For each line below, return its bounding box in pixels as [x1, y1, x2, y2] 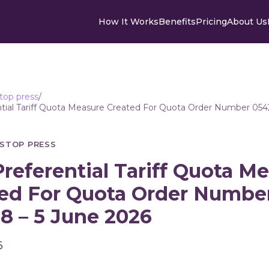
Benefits [158, 16, 196, 27]
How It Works [98, 16, 159, 27]
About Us [226, 16, 267, 27]
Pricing [195, 16, 227, 27]
